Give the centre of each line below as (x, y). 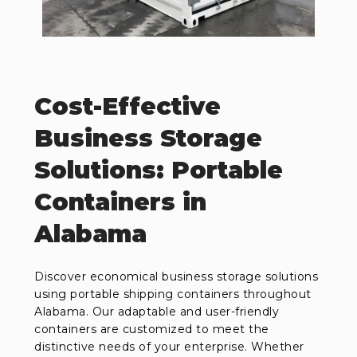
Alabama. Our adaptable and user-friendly (157, 312)
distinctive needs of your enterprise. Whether (169, 347)
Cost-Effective (128, 107)
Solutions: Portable (159, 171)
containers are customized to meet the (152, 330)
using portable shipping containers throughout (173, 294)
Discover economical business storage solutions (177, 277)
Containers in (121, 202)
